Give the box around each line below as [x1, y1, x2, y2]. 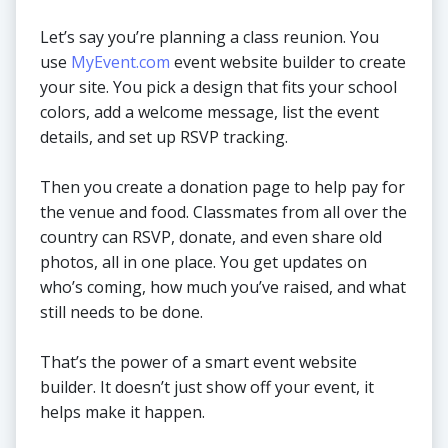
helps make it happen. [40, 401, 205, 424]
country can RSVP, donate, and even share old [40, 226, 382, 249]
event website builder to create [170, 51, 406, 74]
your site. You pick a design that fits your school [40, 76, 397, 99]
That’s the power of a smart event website [40, 351, 357, 374]
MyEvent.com [71, 51, 170, 74]
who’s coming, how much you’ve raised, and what [40, 276, 406, 299]
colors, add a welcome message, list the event [40, 101, 379, 124]
